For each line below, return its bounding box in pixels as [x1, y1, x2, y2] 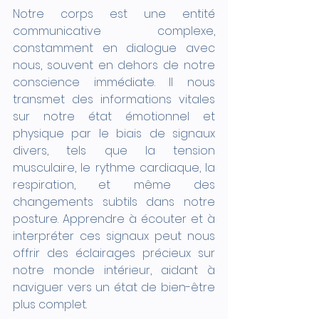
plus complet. [13, 296, 87, 313]
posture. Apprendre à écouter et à [13, 210, 215, 227]
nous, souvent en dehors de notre [13, 56, 215, 73]
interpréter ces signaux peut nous [13, 227, 215, 244]
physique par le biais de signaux [13, 125, 215, 142]
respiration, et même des [13, 176, 215, 193]
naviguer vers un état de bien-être [13, 278, 215, 296]
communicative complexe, [13, 22, 215, 39]
